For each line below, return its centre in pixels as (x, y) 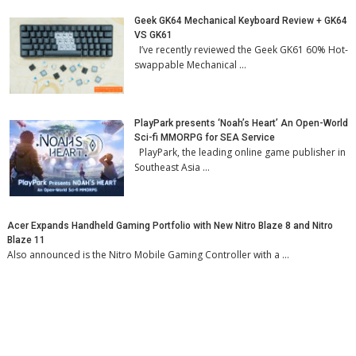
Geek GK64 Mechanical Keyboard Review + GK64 (241, 20)
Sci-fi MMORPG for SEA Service (205, 137)
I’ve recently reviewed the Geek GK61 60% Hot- (242, 49)
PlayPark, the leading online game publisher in (240, 152)
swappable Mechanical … (191, 64)
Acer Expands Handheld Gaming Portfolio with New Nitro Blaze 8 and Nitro (170, 225)
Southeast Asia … (172, 167)
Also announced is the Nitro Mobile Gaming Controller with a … (149, 254)
